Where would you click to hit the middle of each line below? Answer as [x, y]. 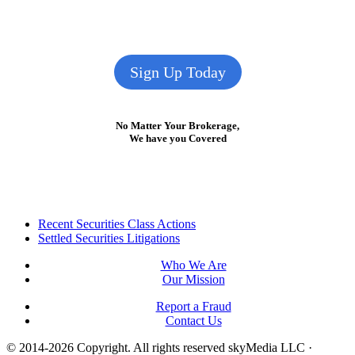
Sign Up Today [177, 72]
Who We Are [193, 265]
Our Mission [193, 279]
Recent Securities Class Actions [117, 223]
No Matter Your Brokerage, [177, 126]
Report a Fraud [193, 306]
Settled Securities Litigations [109, 238]
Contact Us [193, 320]
